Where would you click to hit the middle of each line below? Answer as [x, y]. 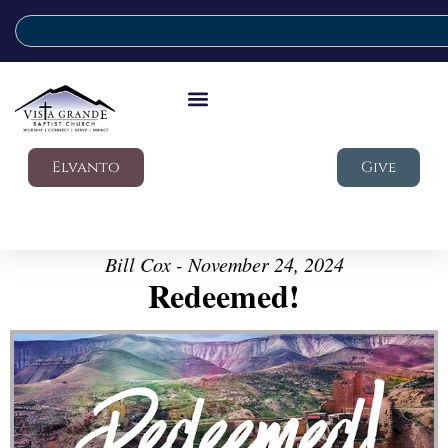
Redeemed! [224, 295]
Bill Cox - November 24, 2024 [224, 264]
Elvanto [86, 167]
